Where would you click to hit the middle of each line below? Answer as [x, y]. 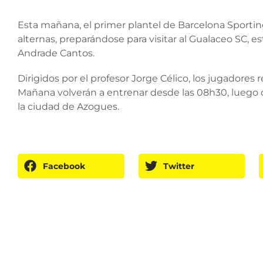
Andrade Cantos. [56, 53]
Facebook [64, 166]
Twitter [179, 166]
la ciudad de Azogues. [68, 107]
